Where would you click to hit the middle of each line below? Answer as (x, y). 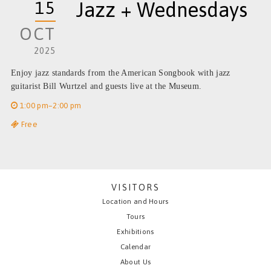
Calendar (135, 247)
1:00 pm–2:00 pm (50, 106)
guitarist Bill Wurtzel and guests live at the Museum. (106, 87)
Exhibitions (135, 232)
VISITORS (135, 188)
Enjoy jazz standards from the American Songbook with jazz (120, 73)
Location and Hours (135, 201)
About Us (135, 262)
